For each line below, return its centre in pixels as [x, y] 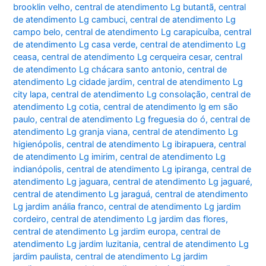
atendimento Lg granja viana [71, 132]
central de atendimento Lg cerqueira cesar [126, 57]
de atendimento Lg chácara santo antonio [98, 70]
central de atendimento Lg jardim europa [95, 232]
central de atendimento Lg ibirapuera [140, 145]
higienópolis [38, 145]
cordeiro [30, 219]
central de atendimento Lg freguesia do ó [123, 120]
